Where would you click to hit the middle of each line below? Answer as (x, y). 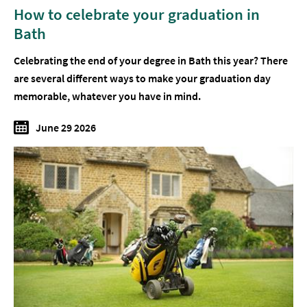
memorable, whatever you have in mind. (108, 96)
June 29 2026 (66, 128)
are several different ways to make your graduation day (142, 78)
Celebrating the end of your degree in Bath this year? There (151, 61)
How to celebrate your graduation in (137, 14)
